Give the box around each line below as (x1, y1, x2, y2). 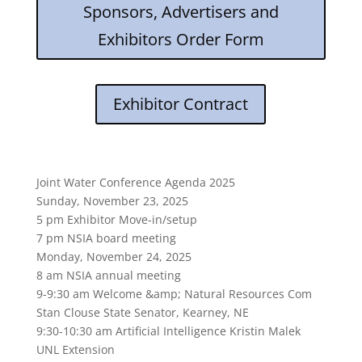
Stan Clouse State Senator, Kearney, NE (36, 304, 249, 320)
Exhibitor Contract (113, 92, 249, 115)
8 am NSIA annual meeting (36, 267, 181, 283)
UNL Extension (36, 341, 115, 357)
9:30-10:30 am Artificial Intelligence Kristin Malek (36, 322, 301, 339)
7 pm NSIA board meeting (36, 229, 176, 246)
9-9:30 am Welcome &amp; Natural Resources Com (36, 285, 312, 301)
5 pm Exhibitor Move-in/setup (36, 211, 197, 227)
